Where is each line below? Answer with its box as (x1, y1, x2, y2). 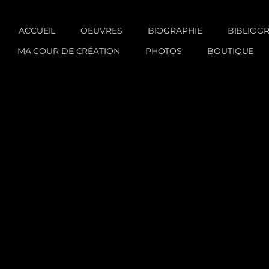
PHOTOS (145, 46, 183, 57)
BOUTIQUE (207, 46, 254, 57)
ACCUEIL (4, 25, 56, 37)
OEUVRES (80, 25, 122, 37)
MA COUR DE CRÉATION (17, 46, 120, 57)
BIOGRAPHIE (147, 25, 202, 37)
